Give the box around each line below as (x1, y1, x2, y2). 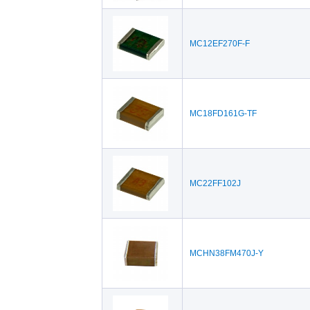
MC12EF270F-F (189, 39, 250, 48)
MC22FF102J (189, 179, 241, 188)
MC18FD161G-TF (189, 109, 257, 118)
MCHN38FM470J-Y (189, 248, 264, 258)
